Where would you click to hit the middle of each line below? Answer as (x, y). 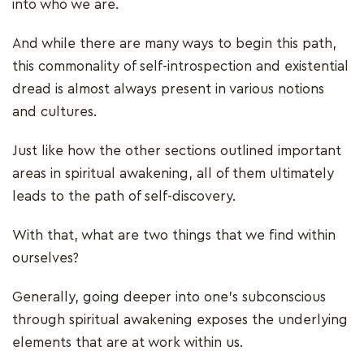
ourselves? (48, 258)
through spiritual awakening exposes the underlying (180, 320)
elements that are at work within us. (128, 343)
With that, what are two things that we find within (174, 236)
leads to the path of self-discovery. (126, 197)
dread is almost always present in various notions (168, 89)
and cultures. (54, 112)
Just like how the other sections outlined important (177, 151)
